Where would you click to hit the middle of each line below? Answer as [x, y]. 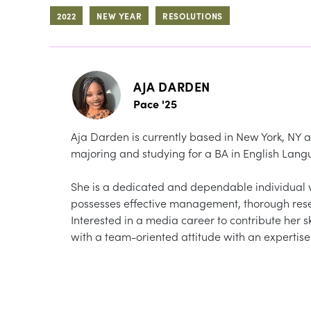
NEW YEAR [119, 15]
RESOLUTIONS [193, 15]
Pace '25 [155, 103]
